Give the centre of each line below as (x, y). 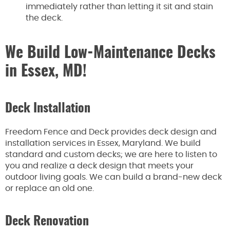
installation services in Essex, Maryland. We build (103, 143)
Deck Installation (48, 109)
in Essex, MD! (46, 72)
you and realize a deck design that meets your (99, 166)
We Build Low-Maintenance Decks (110, 53)
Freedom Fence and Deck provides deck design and (111, 132)
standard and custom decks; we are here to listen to (111, 154)
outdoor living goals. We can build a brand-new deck (113, 177)
